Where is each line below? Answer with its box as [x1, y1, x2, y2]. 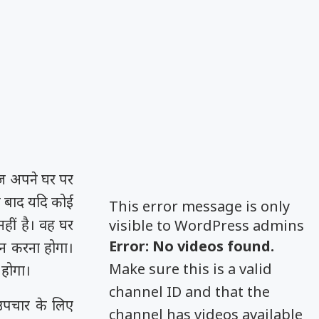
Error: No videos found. [109, 236, 275, 256]
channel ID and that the [109, 282, 271, 301]
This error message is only [109, 197, 291, 216]
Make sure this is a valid [109, 259, 273, 278]
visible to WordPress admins [109, 216, 305, 235]
